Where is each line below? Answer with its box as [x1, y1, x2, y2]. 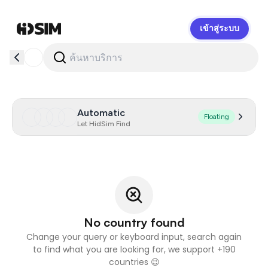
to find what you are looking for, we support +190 [32, 243, 236, 255]
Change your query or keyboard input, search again [26, 230, 242, 243]
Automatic [77, 107, 125, 118]
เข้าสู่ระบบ [200, 23, 239, 33]
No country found [83, 214, 185, 230]
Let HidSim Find [77, 120, 130, 128]
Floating [204, 112, 229, 121]
